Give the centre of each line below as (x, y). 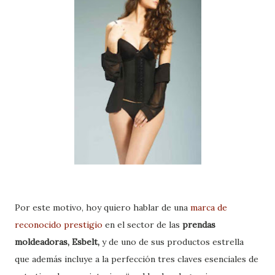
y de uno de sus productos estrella (172, 242)
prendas (199, 225)
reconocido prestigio (60, 225)
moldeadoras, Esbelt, (57, 242)
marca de (207, 208)
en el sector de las (144, 225)
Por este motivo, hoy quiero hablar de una (101, 208)
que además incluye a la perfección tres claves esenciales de (137, 259)
